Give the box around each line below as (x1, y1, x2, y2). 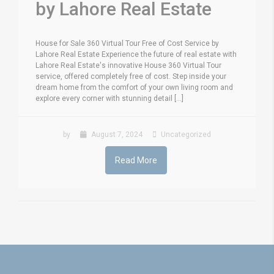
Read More (115, 155, 157, 165)
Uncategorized (159, 130, 211, 139)
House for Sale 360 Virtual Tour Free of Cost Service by (35, 39, 219, 48)
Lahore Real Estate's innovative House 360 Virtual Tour (35, 61, 221, 70)
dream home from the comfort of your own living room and (35, 83, 233, 92)
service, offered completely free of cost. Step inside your (35, 72, 226, 81)
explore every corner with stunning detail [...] (35, 94, 183, 103)
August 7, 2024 (89, 130, 143, 139)
